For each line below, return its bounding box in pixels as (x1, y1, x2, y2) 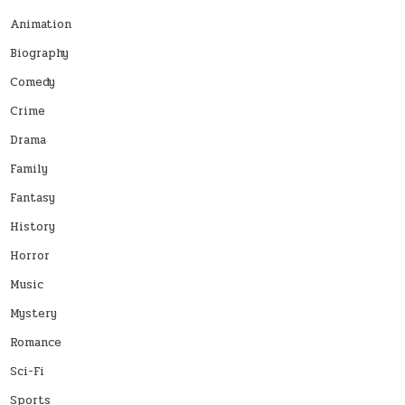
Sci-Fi (10, 362, 45, 381)
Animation (10, 14, 72, 33)
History (10, 217, 56, 236)
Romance (10, 333, 62, 352)
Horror (10, 246, 51, 265)
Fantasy (10, 188, 56, 207)
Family (10, 159, 49, 178)
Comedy (10, 72, 56, 91)
